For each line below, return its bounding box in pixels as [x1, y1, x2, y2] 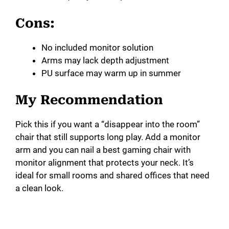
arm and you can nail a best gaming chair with [15, 145, 191, 155]
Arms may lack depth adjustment [41, 55, 169, 65]
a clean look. [15, 183, 63, 194]
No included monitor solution [41, 42, 153, 53]
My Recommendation [15, 93, 163, 108]
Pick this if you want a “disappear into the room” [15, 119, 200, 130]
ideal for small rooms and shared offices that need [15, 170, 210, 181]
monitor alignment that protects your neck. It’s [15, 157, 194, 168]
